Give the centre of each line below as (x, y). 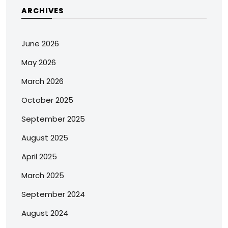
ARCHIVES (42, 10)
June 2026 (40, 43)
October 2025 (47, 100)
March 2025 (43, 175)
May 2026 (39, 62)
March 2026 (42, 81)
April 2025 (39, 156)
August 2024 (45, 213)
